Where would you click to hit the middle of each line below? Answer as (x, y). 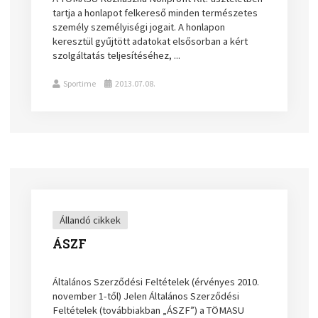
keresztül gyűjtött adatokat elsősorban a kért (150, 41)
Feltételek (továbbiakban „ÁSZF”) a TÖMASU (149, 310)
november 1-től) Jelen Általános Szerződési (146, 296)
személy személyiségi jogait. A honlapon (139, 27)
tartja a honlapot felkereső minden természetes (155, 12)
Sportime (80, 83)
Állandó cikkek (91, 220)
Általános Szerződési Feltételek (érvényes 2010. (156, 281)
